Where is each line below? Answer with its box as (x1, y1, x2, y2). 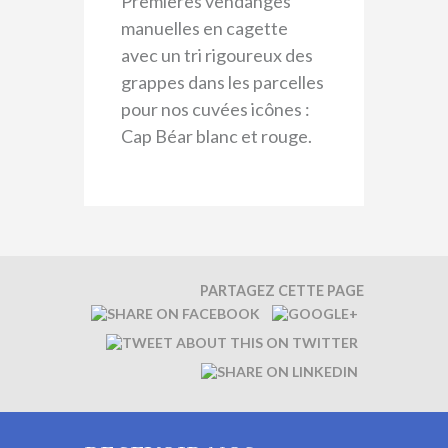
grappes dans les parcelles (120, 70, 324, 93)
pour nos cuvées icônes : (120, 97, 310, 120)
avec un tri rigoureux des (120, 43, 313, 66)
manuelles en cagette (120, 16, 288, 39)
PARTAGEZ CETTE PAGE (200, 282, 364, 300)
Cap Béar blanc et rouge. (120, 124, 312, 147)
